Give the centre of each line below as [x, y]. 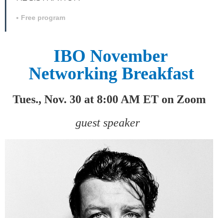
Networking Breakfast [111, 73]
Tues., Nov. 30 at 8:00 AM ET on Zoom [109, 99]
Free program [43, 17]
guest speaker [109, 122]
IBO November [113, 56]
